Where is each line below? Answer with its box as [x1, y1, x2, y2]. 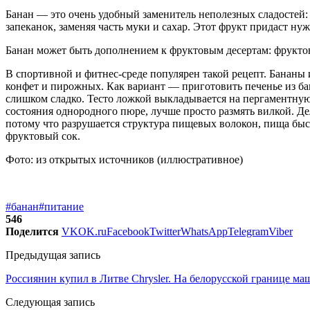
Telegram [228, 226, 268, 238]
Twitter [149, 226, 181, 238]
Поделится [6, 226, 59, 238]
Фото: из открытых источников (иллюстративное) [6, 154, 243, 166]
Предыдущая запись [6, 249, 100, 262]
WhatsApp [181, 226, 228, 238]
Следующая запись [6, 296, 95, 309]
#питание [39, 201, 84, 213]
